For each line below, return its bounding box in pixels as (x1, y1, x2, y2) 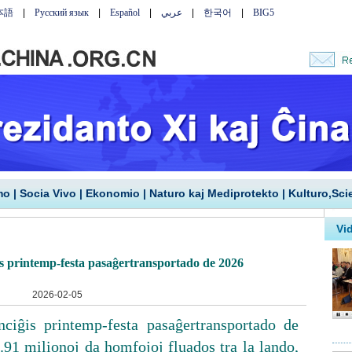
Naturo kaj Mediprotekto (148, 187, 279, 200)
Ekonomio (85, 187, 140, 200)
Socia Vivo (19, 187, 76, 200)
